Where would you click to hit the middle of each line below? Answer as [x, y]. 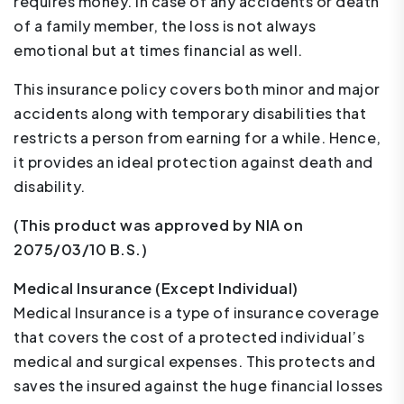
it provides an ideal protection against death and [193, 162]
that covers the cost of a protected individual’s [189, 337]
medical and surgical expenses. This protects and [194, 361]
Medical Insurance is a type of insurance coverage [197, 312]
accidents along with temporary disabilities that [190, 113]
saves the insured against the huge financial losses [198, 386]
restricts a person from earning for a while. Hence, [197, 138]
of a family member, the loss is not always [165, 26]
